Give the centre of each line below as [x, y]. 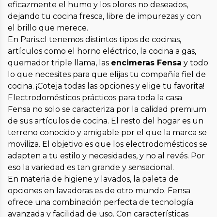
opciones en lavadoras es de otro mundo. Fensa [99, 191]
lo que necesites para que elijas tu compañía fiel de [107, 75]
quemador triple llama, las [59, 63]
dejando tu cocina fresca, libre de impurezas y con [104, 16]
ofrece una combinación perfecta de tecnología [101, 202]
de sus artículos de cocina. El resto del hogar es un [106, 121]
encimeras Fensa [146, 63]
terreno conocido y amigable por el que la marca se [107, 133]
